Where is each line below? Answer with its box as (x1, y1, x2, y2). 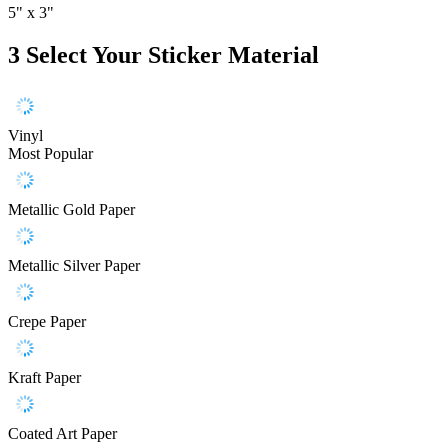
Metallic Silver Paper (8, 257, 140, 275)
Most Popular (8, 145, 93, 163)
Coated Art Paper (8, 425, 117, 443)
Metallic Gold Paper (8, 201, 135, 219)
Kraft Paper (8, 369, 81, 387)
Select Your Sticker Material (26, 42, 319, 69)
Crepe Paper (8, 313, 86, 331)
